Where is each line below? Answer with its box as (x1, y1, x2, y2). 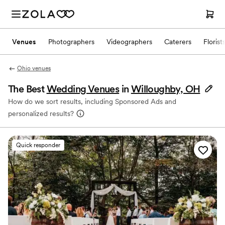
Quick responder (16, 142, 60, 149)
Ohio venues (17, 65, 51, 72)
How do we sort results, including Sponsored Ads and (8, 97, 176, 105)
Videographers (106, 37, 152, 46)
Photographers (48, 37, 94, 46)
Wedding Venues (46, 83, 120, 95)
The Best (8, 83, 47, 95)
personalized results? (8, 109, 74, 118)
